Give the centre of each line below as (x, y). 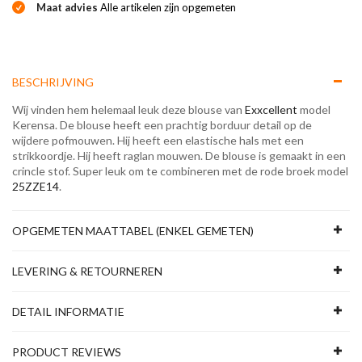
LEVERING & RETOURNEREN (87, 271)
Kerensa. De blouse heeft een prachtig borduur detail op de (162, 125)
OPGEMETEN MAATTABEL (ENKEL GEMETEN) (133, 231)
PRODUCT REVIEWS (67, 352)
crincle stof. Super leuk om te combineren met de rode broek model (180, 171)
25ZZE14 (36, 186)
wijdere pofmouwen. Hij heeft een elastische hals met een (158, 140)
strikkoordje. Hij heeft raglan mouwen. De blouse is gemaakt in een (179, 156)
